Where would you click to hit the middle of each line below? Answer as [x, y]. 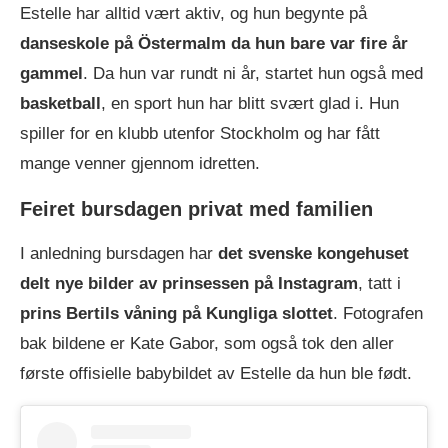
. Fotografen [378, 313]
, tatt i [379, 283]
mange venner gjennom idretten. [140, 163]
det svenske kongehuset [313, 253]
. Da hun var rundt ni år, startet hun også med [253, 73]
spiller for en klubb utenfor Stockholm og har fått [200, 133]
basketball [60, 103]
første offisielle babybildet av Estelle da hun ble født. [216, 373]
